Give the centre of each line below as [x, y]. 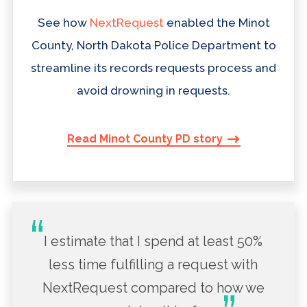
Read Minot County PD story [145, 139]
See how [63, 23]
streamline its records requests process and [153, 68]
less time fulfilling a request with [153, 264]
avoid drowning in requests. [153, 91]
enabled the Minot [217, 23]
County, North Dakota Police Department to [153, 46]
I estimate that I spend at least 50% [153, 241]
